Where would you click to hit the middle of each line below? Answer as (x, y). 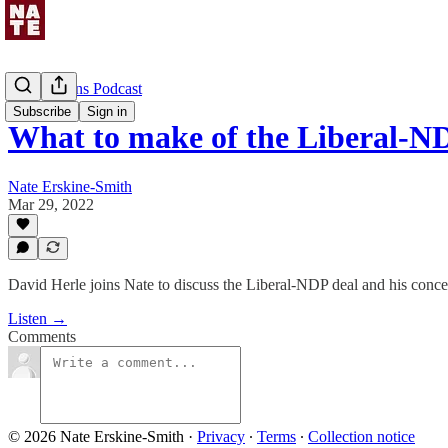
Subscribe (42, 111)
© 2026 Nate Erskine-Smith (96, 436)
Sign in (107, 111)
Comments (42, 336)
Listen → (37, 318)
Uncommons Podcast (75, 88)
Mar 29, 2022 (51, 204)
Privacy (221, 436)
